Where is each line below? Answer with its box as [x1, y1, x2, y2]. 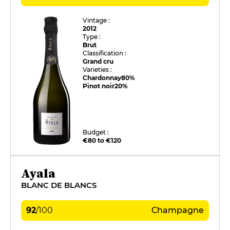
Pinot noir [83, 82, 115, 90]
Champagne [151, 205, 204, 215]
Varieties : [83, 65, 112, 73]
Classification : [83, 49, 127, 57]
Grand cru [83, 57, 114, 65]
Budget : [83, 128, 109, 136]
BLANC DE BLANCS [21, 180, 97, 190]
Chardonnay [83, 73, 122, 82]
